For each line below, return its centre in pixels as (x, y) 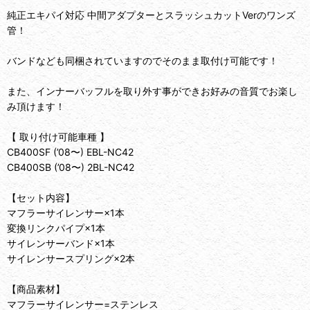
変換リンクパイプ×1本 (56, 228)
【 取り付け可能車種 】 (58, 137)
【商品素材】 (36, 289)
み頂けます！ (36, 107)
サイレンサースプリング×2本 (71, 259)
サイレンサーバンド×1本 (61, 244)
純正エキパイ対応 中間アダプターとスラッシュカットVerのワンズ (151, 15)
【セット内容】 (41, 198)
